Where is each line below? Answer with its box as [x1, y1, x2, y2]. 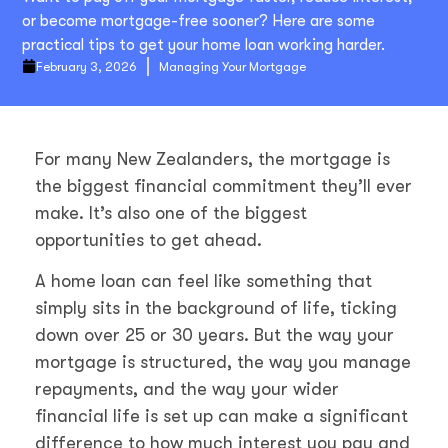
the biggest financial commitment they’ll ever [35, 175, 412, 196]
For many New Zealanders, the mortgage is [35, 148, 390, 169]
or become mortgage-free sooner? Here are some [22, 11, 376, 30]
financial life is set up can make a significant [35, 406, 408, 427]
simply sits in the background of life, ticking [35, 298, 397, 319]
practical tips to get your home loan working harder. [22, 35, 386, 54]
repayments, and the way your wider [35, 379, 339, 400]
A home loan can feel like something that [35, 271, 372, 292]
